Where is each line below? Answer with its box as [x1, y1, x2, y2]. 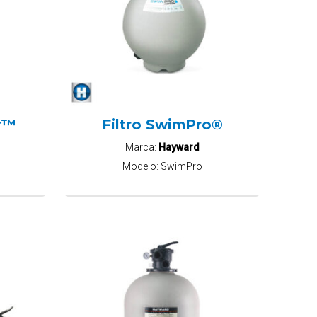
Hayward [158, 141, 200, 153]
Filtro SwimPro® [101, 115, 223, 133]
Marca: [125, 141, 158, 153]
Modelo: [122, 161, 161, 173]
